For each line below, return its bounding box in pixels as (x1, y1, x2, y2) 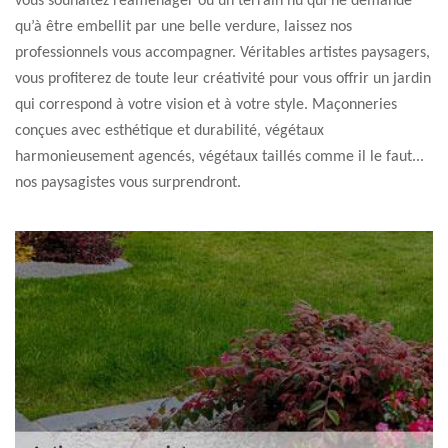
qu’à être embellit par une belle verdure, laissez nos (15, 19, 352, 35)
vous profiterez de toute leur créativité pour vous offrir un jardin (15, 71, 431, 87)
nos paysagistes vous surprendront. (15, 175, 241, 191)
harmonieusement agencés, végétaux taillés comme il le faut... (15, 149, 424, 165)
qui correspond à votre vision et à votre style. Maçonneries (15, 97, 397, 113)
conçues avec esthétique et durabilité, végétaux (15, 123, 324, 139)
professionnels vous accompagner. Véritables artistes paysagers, (15, 45, 430, 61)
